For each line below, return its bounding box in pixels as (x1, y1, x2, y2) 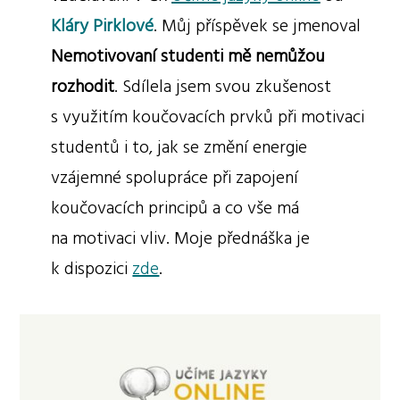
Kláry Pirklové (51, 12, 154, 38)
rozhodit (51, 73, 115, 99)
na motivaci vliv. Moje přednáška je (51, 225, 311, 251)
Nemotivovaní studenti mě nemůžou (51, 43, 326, 69)
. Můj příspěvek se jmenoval (154, 12, 362, 38)
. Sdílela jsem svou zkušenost (114, 73, 332, 99)
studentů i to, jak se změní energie (51, 134, 308, 160)
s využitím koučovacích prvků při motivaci (51, 104, 365, 129)
